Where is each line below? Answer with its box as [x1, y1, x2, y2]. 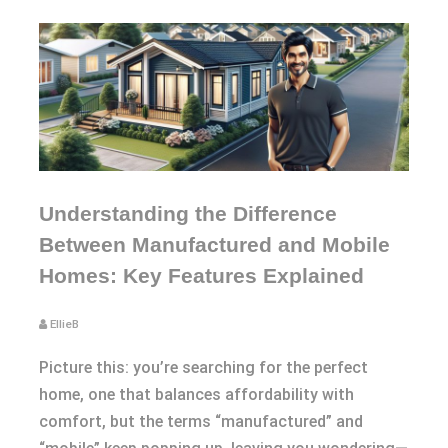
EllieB [50, 317, 79, 332]
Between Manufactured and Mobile [39, 233, 390, 257]
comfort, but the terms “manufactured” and [39, 412, 363, 432]
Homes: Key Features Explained [39, 264, 364, 288]
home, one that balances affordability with [39, 385, 354, 405]
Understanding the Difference [39, 202, 337, 226]
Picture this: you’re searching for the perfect [39, 358, 368, 378]
